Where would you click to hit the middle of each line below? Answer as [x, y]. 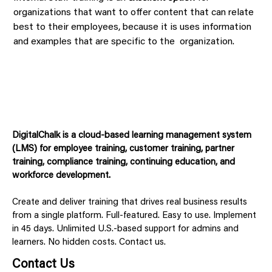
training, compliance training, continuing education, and [124, 163]
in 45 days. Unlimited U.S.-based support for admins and [125, 229]
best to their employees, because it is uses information [132, 27]
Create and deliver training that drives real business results [130, 203]
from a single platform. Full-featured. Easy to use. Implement [134, 216]
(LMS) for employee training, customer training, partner [123, 149]
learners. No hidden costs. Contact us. [89, 243]
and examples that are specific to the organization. [124, 42]
